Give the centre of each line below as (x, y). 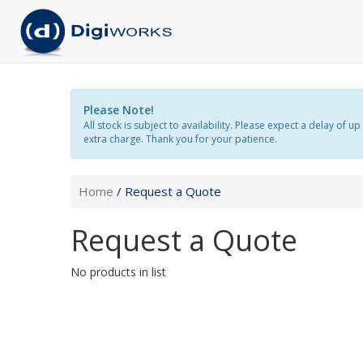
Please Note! (119, 110)
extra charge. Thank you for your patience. (180, 139)
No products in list (118, 272)
